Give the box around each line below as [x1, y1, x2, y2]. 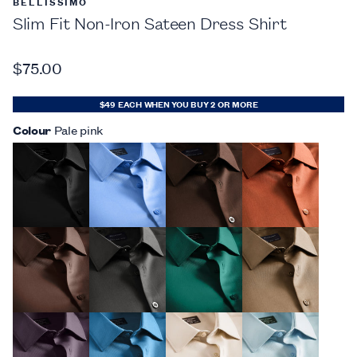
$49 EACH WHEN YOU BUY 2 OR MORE [99, 96, 258, 111]
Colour [13, 120, 52, 138]
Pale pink [53, 120, 103, 138]
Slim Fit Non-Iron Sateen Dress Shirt [13, 11, 287, 34]
